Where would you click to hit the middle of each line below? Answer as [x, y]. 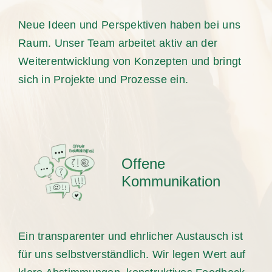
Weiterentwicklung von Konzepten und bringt [130, 61]
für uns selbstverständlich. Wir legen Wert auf [132, 254]
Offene [143, 163]
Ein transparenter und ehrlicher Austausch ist [131, 236]
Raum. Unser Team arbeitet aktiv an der [118, 43]
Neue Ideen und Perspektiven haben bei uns [129, 25]
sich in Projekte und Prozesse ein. [103, 79]
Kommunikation [171, 181]
